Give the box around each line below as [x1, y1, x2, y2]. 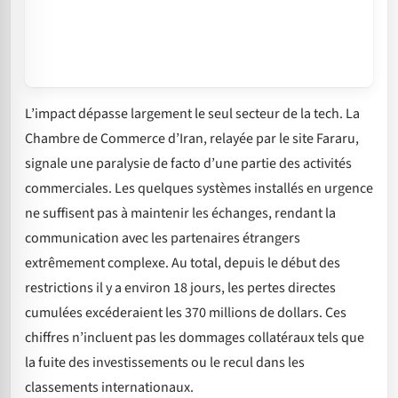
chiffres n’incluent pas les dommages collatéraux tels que [25, 328, 364, 348]
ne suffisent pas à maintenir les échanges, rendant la [25, 203, 336, 224]
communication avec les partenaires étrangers [25, 228, 300, 249]
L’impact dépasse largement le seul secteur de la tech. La [25, 104, 360, 124]
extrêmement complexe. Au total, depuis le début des [25, 253, 340, 274]
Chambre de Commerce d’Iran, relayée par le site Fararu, [25, 129, 359, 149]
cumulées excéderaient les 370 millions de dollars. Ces [25, 303, 346, 323]
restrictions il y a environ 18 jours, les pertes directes [25, 278, 336, 298]
